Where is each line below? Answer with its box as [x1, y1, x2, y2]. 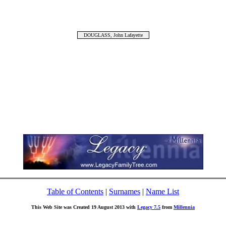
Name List [146, 187, 179, 196]
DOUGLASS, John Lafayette [83, 32, 143, 38]
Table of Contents [47, 187, 103, 196]
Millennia [174, 204, 195, 210]
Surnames [109, 187, 140, 196]
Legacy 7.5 [137, 204, 160, 210]
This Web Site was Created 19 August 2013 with [31, 204, 137, 210]
